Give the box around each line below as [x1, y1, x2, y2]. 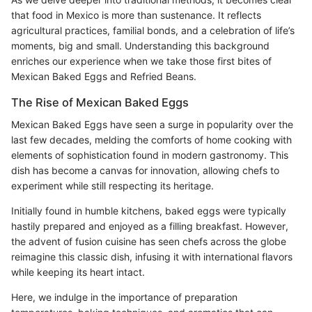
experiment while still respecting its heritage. [11, 180, 214, 192]
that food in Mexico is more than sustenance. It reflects [11, 8, 261, 21]
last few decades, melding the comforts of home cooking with [11, 134, 292, 146]
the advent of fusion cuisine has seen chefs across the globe [11, 235, 286, 248]
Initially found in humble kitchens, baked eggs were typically [11, 205, 286, 217]
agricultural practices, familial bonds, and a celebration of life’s [11, 24, 295, 36]
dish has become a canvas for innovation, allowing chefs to [11, 164, 279, 177]
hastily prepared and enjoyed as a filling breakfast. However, [11, 220, 288, 233]
